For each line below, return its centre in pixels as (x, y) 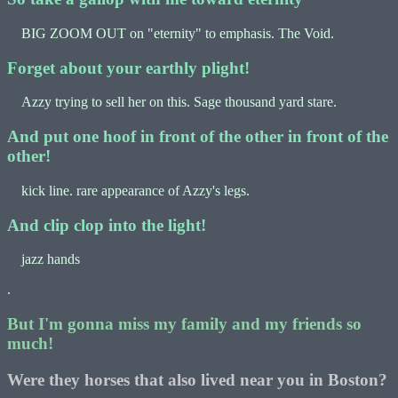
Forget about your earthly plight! (128, 68)
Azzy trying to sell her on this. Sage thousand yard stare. (172, 102)
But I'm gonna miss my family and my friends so (184, 323)
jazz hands (44, 259)
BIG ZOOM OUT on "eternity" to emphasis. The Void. (171, 33)
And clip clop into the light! (107, 225)
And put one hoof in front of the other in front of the (198, 137)
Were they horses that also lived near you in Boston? (197, 379)
